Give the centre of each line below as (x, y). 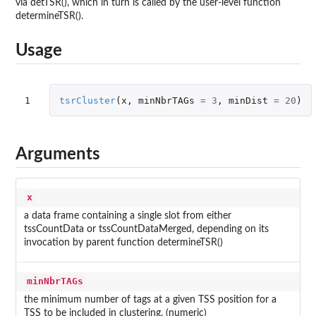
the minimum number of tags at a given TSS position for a (150, 300)
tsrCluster (87, 100)
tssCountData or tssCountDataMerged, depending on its (146, 230)
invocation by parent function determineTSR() (123, 243)
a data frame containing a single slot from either (127, 216)
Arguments (58, 154)
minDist (248, 100)
